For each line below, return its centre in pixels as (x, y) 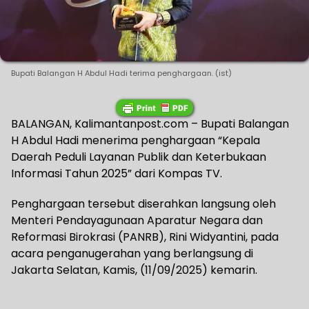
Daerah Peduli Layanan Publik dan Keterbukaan (139, 157)
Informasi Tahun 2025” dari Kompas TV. (117, 173)
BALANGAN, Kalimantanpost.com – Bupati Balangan (150, 123)
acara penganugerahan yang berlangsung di (132, 253)
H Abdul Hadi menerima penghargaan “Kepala (136, 140)
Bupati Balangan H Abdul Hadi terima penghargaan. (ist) (121, 73)
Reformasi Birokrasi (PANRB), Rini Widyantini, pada (145, 237)
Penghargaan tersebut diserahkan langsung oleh (143, 203)
